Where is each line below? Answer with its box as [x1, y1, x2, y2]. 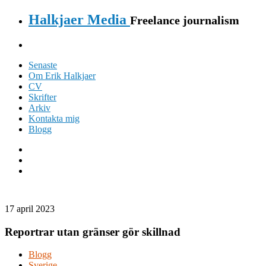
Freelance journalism [130, 13, 239, 27]
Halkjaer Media [28, 11, 130, 27]
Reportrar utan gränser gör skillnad [5, 225, 180, 238]
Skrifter [28, 91, 56, 102]
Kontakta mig [28, 113, 80, 123]
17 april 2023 [5, 203, 55, 214]
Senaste [28, 59, 57, 70]
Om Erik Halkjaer [28, 70, 96, 81]
